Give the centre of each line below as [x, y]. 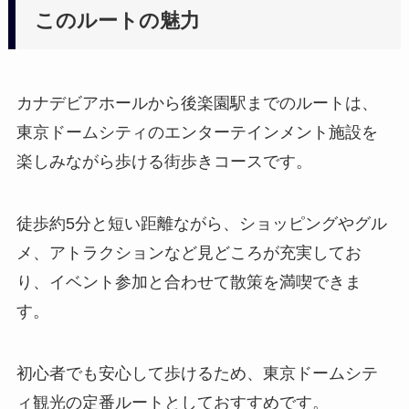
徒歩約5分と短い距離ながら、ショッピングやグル [201, 223]
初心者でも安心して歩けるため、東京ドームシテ [197, 373]
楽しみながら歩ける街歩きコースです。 [164, 162]
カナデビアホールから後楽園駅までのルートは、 [197, 104]
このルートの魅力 [118, 21]
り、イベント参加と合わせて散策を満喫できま [189, 282]
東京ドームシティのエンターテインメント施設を [197, 133]
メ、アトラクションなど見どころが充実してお [189, 252]
